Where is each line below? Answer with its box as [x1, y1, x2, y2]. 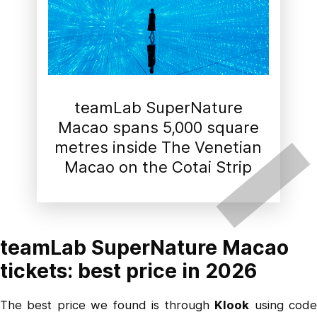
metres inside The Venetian [54, 138, 263, 157]
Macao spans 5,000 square [57, 118, 259, 137]
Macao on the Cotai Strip [64, 158, 253, 177]
